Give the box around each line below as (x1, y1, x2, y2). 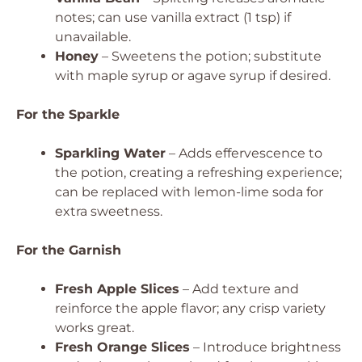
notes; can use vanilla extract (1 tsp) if (55, 10, 291, 25)
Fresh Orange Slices (55, 339, 190, 355)
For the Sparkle (16, 107, 120, 122)
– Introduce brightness (190, 339, 341, 355)
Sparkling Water (55, 145, 166, 161)
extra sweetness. (55, 204, 162, 219)
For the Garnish (16, 242, 121, 258)
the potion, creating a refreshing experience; (55, 165, 342, 180)
